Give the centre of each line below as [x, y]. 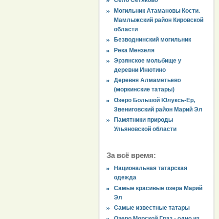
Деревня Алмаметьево [148, 80]
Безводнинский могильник [153, 40]
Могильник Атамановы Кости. [157, 11]
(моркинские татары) [144, 90]
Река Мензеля [134, 50]
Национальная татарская [151, 168]
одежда [125, 178]
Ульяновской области [145, 129]
